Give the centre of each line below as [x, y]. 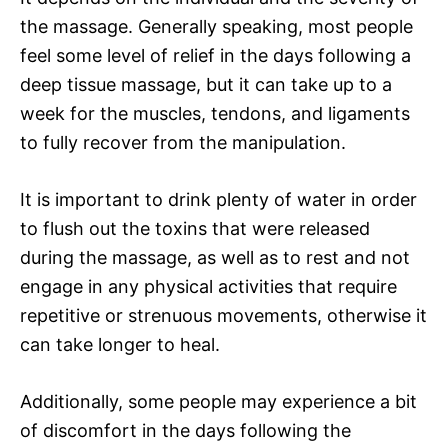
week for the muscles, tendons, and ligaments [215, 113]
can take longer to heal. [120, 344]
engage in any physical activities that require [208, 286]
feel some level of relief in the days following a [215, 55]
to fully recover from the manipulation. [183, 142]
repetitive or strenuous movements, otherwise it [223, 315]
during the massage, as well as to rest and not [215, 257]
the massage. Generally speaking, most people [216, 26]
